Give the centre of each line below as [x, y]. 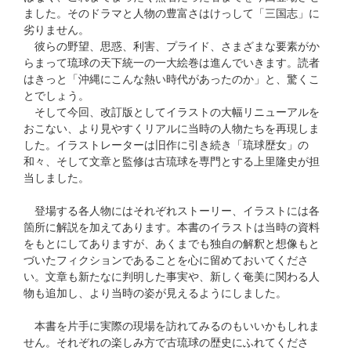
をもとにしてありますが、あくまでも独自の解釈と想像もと [172, 244]
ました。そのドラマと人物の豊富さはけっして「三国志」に [172, 14]
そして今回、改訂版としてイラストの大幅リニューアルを [172, 112]
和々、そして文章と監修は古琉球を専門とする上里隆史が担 [172, 162]
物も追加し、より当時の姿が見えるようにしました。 [155, 293]
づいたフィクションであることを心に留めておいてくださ [166, 261]
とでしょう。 [56, 96]
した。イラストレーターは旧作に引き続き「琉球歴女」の [166, 145]
